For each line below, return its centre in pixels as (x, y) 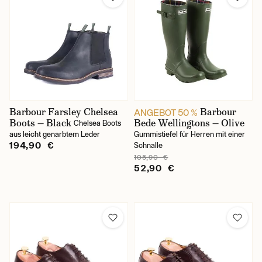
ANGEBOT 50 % (166, 112)
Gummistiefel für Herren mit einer (189, 134)
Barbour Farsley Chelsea (64, 112)
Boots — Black (40, 123)
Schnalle (148, 145)
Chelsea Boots (97, 123)
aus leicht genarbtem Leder (55, 134)
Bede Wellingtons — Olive (189, 123)
